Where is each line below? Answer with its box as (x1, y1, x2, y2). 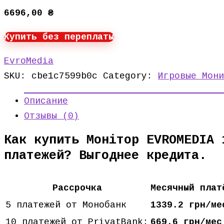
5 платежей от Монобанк (5, 200, 126, 210)
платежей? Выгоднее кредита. (4, 148, 206, 163)
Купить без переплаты (4, 32, 114, 42)
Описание (24, 96, 68, 106)
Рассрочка (52, 183, 102, 193)
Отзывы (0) (24, 111, 79, 121)
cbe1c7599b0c (31, 71, 97, 81)
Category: (103, 71, 158, 81)
